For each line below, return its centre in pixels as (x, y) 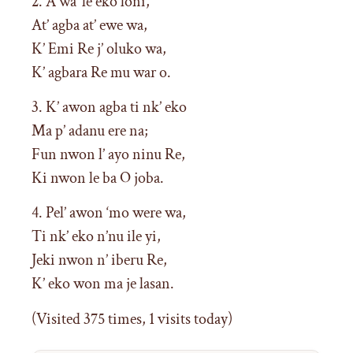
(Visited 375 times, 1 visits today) (132, 319)
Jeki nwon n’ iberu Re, (99, 260)
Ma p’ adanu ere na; (90, 130)
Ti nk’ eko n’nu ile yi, (96, 237)
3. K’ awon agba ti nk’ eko (109, 107)
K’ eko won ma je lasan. (103, 284)
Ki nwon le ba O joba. (98, 178)
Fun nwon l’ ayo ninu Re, (108, 154)
